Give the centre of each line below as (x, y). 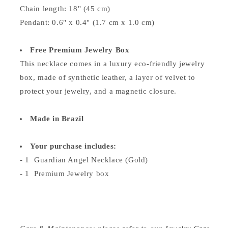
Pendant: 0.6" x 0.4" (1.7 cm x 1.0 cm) (87, 22)
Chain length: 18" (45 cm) (65, 9)
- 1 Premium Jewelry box (65, 174)
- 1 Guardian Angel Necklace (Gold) (84, 160)
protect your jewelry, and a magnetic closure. (98, 91)
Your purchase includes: (73, 146)
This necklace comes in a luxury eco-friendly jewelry (112, 64)
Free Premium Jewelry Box (80, 50)
